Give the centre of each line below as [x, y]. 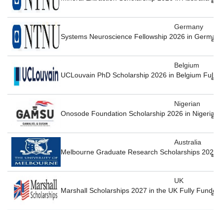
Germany [189, 27]
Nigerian [187, 104]
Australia [188, 142]
